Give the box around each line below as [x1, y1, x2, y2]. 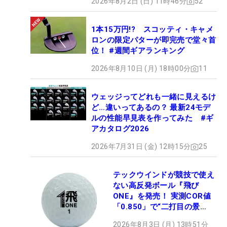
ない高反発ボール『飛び [113, 181, 199, 191]
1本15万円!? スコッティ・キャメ [91, 25, 214, 34]
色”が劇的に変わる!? [113, 213, 185, 222]
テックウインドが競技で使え [113, 170, 215, 180]
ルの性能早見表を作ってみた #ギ [91, 113, 214, 123]
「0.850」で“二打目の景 [113, 202, 200, 212]
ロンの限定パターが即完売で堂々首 [91, 35, 216, 45]
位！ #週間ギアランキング [91, 46, 185, 56]
